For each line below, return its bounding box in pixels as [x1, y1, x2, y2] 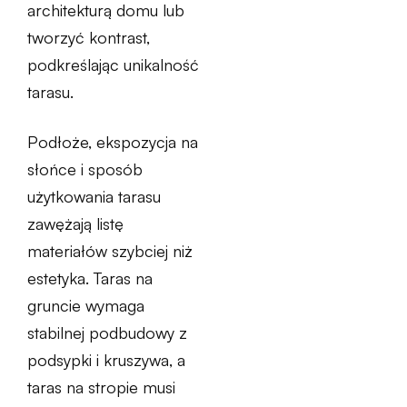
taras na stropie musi [27, 377, 175, 397]
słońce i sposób [27, 159, 143, 179]
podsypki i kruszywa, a [27, 350, 185, 370]
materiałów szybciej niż [27, 241, 193, 261]
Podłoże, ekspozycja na [27, 132, 198, 152]
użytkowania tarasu [27, 186, 161, 206]
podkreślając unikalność [27, 55, 199, 74]
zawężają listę [27, 213, 124, 233]
